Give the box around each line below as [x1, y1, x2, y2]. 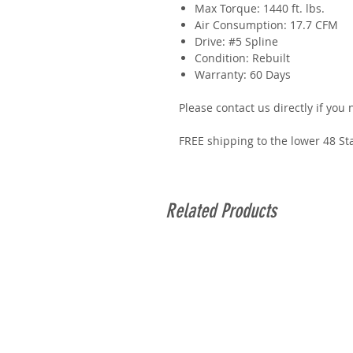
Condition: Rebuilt [195, 50, 290, 66]
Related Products [165, 199, 277, 223]
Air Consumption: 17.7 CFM [195, 17, 338, 33]
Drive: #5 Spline [195, 34, 278, 50]
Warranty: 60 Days [195, 67, 291, 83]
